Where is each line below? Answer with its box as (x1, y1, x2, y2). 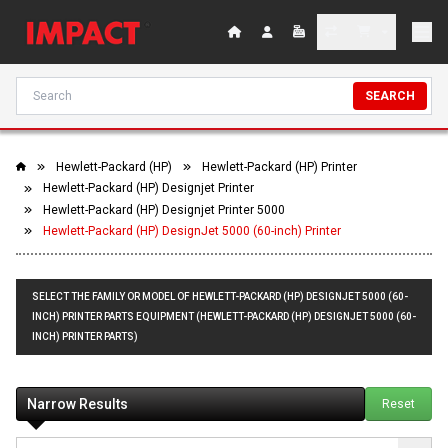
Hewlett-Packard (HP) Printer (202, 160, 357, 174)
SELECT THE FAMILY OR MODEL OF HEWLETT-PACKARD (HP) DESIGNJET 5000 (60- (32, 291, 408, 303)
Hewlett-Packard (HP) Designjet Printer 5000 (43, 202, 285, 217)
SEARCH (365, 89, 415, 103)
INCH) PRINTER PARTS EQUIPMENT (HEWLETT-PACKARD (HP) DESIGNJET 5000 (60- (32, 311, 416, 323)
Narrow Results (27, 396, 128, 413)
